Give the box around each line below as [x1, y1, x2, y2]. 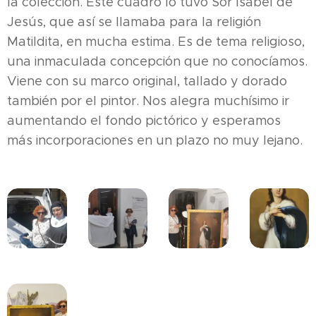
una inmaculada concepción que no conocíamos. [7, 54, 308, 69]
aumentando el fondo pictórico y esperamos [7, 113, 281, 128]
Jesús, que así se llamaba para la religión [7, 14, 261, 30]
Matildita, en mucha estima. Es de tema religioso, [7, 34, 305, 49]
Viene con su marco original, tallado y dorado [7, 73, 287, 89]
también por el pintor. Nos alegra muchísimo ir [7, 93, 289, 109]
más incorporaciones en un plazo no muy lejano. [7, 133, 303, 148]
